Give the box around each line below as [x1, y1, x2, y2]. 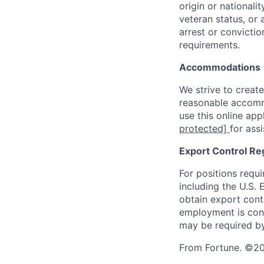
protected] [179, 123, 227, 135]
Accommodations [179, 61, 260, 74]
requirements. [179, 39, 240, 51]
